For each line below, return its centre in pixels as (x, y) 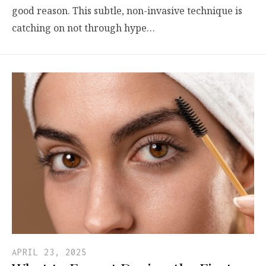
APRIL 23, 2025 (49, 252)
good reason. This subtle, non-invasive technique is (127, 11)
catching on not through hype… (83, 28)
